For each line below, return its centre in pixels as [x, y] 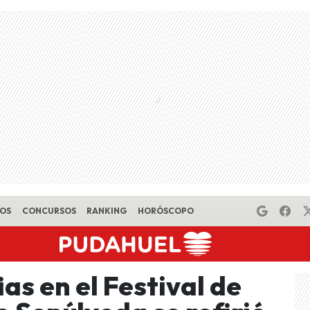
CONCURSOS [49, 211]
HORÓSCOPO [165, 211]
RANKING [107, 211]
